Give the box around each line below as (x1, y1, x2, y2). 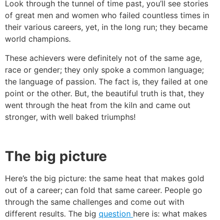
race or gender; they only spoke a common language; (5, 64, 204, 75)
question (99, 209, 133, 219)
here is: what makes (133, 209, 207, 219)
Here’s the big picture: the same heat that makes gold (5, 173, 204, 184)
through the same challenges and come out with (5, 197, 184, 207)
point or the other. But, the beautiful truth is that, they (5, 88, 204, 98)
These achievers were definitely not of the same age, (5, 53, 202, 63)
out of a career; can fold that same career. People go (5, 185, 202, 195)
